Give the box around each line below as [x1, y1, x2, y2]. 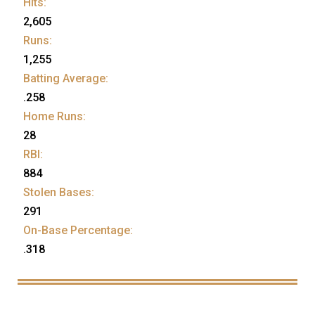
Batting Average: [23, 71, 108, 85]
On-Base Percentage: [23, 223, 133, 237]
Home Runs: [23, 109, 86, 123]
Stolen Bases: [23, 185, 94, 199]
